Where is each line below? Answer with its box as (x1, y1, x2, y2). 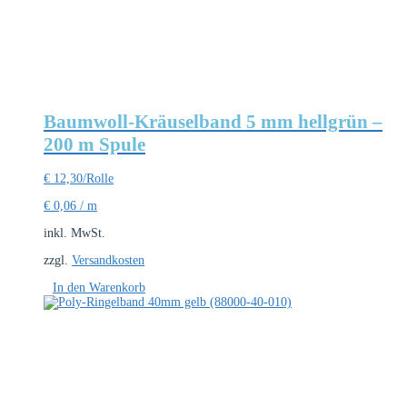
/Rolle (83, 172, 114, 186)
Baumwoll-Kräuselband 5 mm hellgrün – (44, 110, 382, 133)
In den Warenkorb (53, 281, 145, 295)
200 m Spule (44, 133, 145, 155)
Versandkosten (72, 253, 144, 268)
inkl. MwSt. (44, 226, 105, 241)
